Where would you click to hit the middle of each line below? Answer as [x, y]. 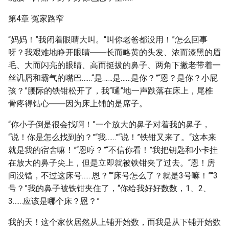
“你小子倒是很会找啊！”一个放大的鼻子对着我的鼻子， [109, 124]
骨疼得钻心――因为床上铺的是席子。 [78, 104]
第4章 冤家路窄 [36, 19]
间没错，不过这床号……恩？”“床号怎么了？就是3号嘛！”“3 [113, 176]
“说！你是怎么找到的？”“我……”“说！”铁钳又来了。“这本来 [112, 137]
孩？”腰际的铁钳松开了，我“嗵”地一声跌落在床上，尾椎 [111, 91]
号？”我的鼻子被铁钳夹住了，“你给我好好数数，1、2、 [110, 188]
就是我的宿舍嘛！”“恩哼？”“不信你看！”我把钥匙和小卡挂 [113, 150]
